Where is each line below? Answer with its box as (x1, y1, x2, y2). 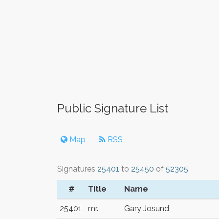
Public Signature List (57, 101, 168, 115)
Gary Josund (124, 204, 169, 213)
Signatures (57, 164, 97, 174)
